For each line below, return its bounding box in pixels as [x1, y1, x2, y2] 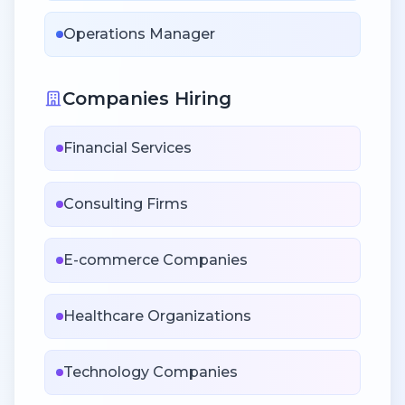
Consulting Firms [63, 194, 188, 212]
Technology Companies [63, 363, 238, 381]
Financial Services [63, 138, 192, 156]
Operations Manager [63, 24, 215, 42]
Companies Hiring [62, 87, 231, 109]
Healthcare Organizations [63, 306, 251, 325]
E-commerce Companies [63, 250, 248, 268]
